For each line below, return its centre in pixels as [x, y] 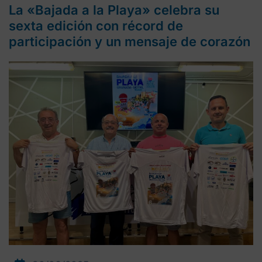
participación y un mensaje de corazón [130, 42]
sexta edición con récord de [96, 26]
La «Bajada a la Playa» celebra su [114, 10]
